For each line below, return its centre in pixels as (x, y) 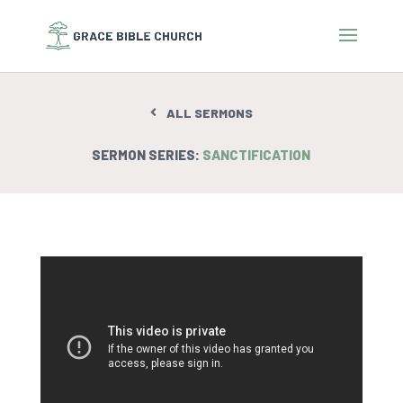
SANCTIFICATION (257, 155)
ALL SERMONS (210, 113)
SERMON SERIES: (148, 155)
